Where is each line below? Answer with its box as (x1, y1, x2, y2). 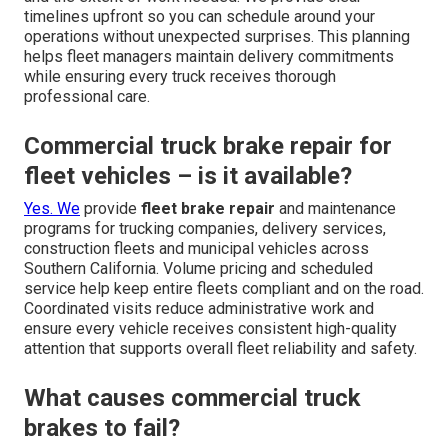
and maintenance (275, 198, 396, 218)
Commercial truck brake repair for (24, 131, 392, 160)
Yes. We (24, 198, 80, 218)
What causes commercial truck (24, 383, 361, 412)
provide (80, 198, 141, 218)
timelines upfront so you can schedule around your (24, 6, 375, 26)
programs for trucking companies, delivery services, (24, 218, 386, 238)
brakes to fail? (24, 413, 180, 442)
